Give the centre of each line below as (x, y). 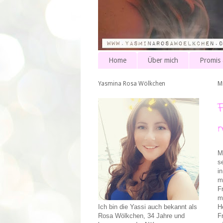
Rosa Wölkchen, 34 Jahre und (141, 216)
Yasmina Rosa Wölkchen (132, 84)
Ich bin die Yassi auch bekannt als (148, 207)
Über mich (163, 60)
